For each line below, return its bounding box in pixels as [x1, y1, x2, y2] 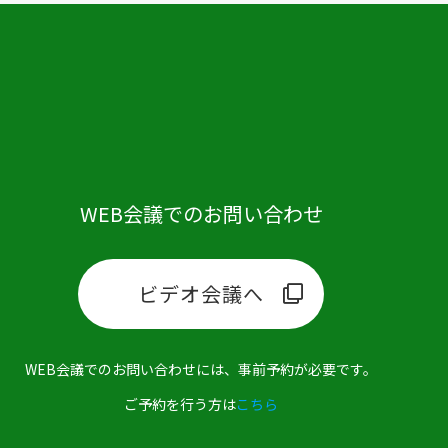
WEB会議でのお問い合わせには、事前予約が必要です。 [25, 358, 378, 379]
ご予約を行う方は [124, 393, 237, 414]
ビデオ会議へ [138, 278, 265, 308]
